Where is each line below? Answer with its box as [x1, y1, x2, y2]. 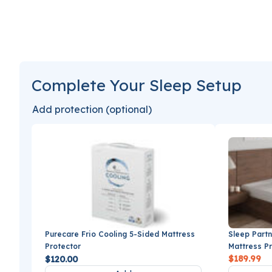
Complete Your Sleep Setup [32, 75, 242, 96]
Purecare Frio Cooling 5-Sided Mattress [45, 229, 195, 239]
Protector [45, 242, 81, 251]
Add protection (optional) [32, 103, 152, 116]
